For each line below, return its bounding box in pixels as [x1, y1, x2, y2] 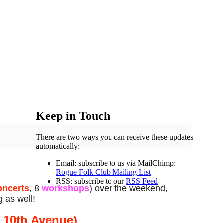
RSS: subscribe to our [56, 176, 126, 185]
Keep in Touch [36, 109, 110, 122]
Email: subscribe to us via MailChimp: [56, 158, 176, 167]
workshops [42, 183, 89, 193]
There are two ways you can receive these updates [36, 132, 193, 141]
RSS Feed [126, 176, 158, 185]
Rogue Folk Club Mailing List [56, 167, 151, 176]
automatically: [36, 141, 80, 150]
